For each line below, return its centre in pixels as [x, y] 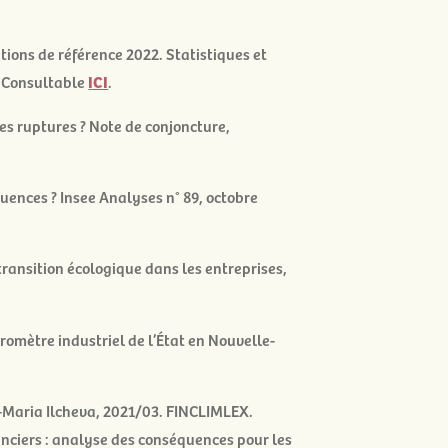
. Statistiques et [213, 53]
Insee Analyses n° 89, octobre [159, 195]
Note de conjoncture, [160, 124]
